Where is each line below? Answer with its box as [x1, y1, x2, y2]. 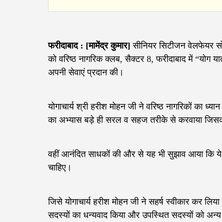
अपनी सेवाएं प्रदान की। [48, 67, 124, 78]
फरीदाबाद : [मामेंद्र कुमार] [48, 41, 130, 51]
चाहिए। [48, 163, 72, 173]
